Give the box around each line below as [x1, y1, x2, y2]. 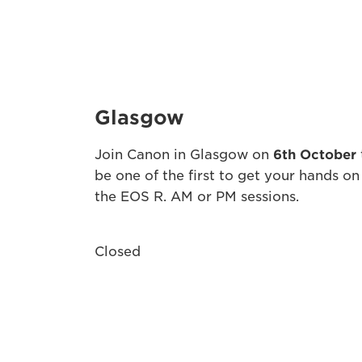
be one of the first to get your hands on [95, 168, 360, 183]
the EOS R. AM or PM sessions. [95, 189, 299, 204]
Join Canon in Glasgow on [95, 147, 273, 162]
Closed [95, 244, 141, 259]
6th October [273, 147, 356, 162]
